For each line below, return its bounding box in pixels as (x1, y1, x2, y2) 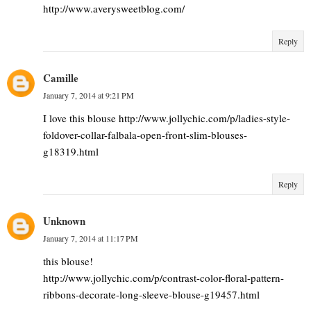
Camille (43, 69, 78, 85)
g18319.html (43, 144, 99, 158)
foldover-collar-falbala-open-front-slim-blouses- (43, 127, 247, 142)
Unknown (43, 212, 85, 228)
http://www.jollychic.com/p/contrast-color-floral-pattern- (43, 270, 284, 285)
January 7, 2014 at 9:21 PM (43, 89, 134, 101)
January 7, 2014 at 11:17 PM (43, 232, 138, 244)
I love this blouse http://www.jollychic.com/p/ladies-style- (43, 110, 290, 125)
